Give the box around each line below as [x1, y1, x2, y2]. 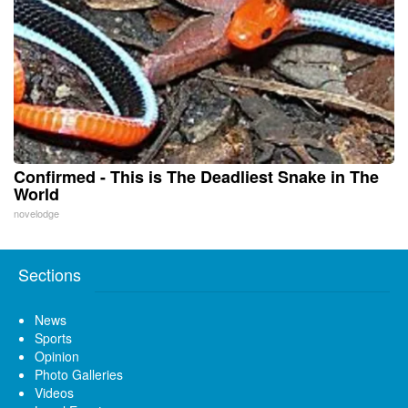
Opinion [35, 346, 79, 365]
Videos [35, 382, 74, 402]
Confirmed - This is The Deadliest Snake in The [14, 164, 379, 189]
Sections [18, 261, 81, 286]
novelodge [14, 205, 59, 220]
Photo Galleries [35, 364, 123, 383]
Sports [35, 328, 72, 347]
